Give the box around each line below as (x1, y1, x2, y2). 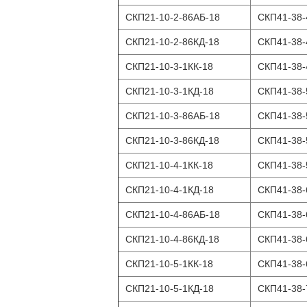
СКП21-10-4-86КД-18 (125, 234, 219, 245)
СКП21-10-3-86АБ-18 (125, 110, 220, 121)
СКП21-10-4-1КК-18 (125, 160, 213, 171)
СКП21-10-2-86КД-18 (125, 36, 219, 47)
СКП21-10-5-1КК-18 (125, 258, 213, 269)
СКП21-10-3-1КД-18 (125, 86, 214, 97)
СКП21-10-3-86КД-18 (125, 135, 219, 146)
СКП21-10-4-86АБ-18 (125, 209, 220, 220)
